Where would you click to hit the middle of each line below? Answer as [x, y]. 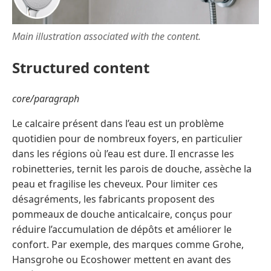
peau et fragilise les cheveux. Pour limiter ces [115, 184]
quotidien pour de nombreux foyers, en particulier [127, 138]
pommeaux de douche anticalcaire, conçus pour [122, 214]
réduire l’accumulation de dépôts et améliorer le [122, 229]
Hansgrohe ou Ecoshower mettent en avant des [122, 259]
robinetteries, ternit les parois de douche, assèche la [132, 168]
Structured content [81, 67]
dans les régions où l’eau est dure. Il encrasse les [123, 153]
